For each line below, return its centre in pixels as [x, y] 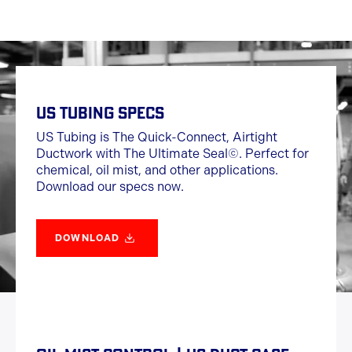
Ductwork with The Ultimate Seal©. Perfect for [172, 154]
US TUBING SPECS [100, 113]
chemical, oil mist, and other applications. [157, 170]
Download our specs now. [110, 187]
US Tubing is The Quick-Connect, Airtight [157, 137]
